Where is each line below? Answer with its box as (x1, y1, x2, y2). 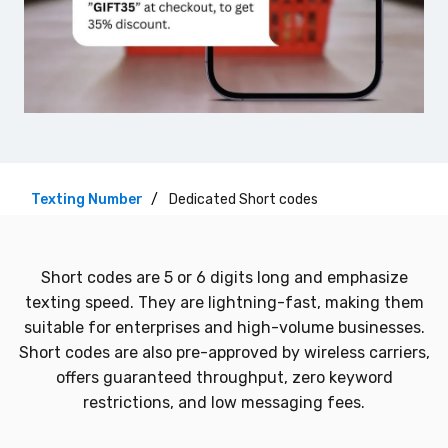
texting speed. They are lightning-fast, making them (24, 293, 424, 313)
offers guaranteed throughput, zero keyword (55, 368, 393, 388)
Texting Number (31, 191, 143, 209)
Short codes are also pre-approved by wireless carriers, (18, 343, 430, 363)
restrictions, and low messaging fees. (83, 393, 365, 413)
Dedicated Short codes (169, 191, 318, 209)
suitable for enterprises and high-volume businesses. (23, 318, 425, 338)
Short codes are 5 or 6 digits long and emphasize (40, 268, 408, 288)
